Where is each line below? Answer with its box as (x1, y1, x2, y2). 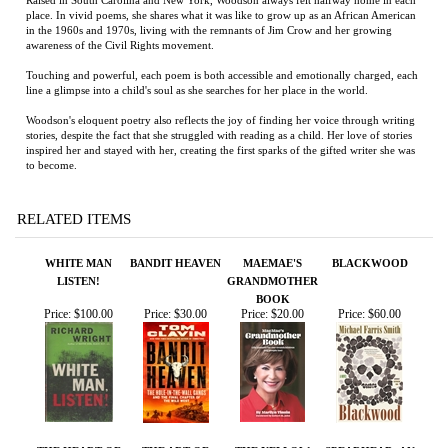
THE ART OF (142, 336, 209, 349)
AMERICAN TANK (322, 354, 417, 367)
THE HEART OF (36, 336, 121, 349)
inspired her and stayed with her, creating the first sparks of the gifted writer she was (26, 36, 415, 48)
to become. (26, 51, 77, 63)
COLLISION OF (329, 408, 410, 421)
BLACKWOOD (331, 148, 408, 161)
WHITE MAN (45, 148, 112, 161)
